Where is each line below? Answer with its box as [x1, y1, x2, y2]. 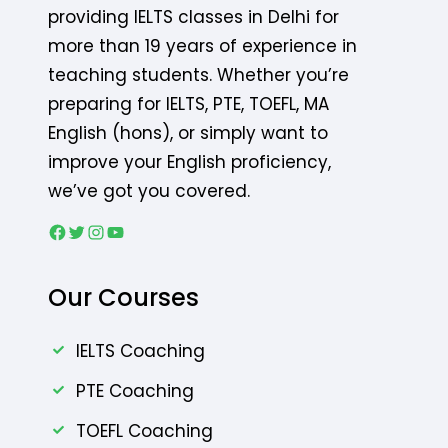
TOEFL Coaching [76, 418, 213, 443]
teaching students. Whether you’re [48, 62, 349, 87]
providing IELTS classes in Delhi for [48, 4, 339, 29]
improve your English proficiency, [48, 149, 331, 174]
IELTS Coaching [76, 338, 205, 363]
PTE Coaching [76, 378, 194, 403]
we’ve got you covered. [48, 178, 250, 203]
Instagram [85, 218, 102, 242]
